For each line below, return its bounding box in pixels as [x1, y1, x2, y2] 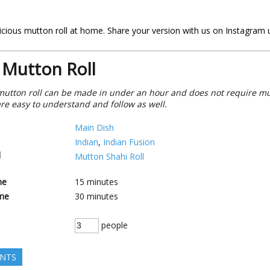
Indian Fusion [103, 136, 155, 148]
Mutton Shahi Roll [75, 151, 144, 162]
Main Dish [75, 122, 114, 133]
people [99, 219, 128, 231]
